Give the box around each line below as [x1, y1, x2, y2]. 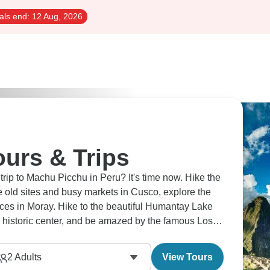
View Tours [162, 252, 213, 262]
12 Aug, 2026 [30, 11, 83, 21]
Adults [12, 252, 42, 262]
